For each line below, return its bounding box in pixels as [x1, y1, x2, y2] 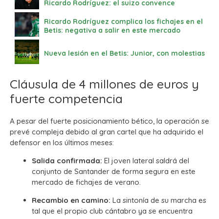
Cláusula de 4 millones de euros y [10, 76, 199, 91]
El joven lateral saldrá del [102, 155, 189, 165]
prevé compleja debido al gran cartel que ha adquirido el [10, 127, 203, 136]
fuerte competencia [10, 90, 123, 106]
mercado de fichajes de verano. [32, 177, 141, 187]
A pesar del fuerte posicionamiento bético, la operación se [10, 116, 209, 126]
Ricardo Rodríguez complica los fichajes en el [44, 17, 203, 26]
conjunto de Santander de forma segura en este [32, 166, 196, 176]
